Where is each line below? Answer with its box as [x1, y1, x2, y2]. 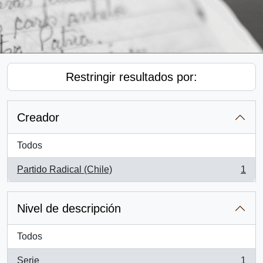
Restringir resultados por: [66, 70, 197, 83]
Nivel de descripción [17, 202, 121, 215]
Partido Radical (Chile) [17, 164, 112, 174]
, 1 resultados [16, 170, 72, 181]
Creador [17, 111, 59, 124]
